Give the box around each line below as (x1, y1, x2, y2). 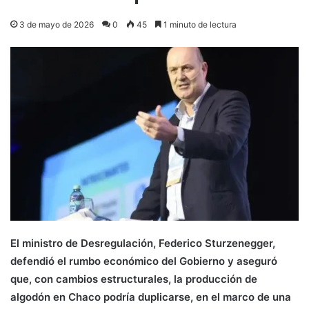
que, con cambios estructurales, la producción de (10, 272, 257, 286)
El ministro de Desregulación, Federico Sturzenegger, (10, 236, 275, 250)
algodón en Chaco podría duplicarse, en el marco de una (10, 290, 291, 303)
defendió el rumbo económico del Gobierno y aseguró (10, 254, 277, 268)
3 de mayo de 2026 (19, 19, 94, 30)
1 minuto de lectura (161, 19, 237, 30)
